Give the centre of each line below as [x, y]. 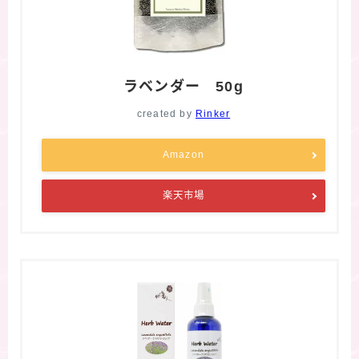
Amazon [184, 155]
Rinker [213, 114]
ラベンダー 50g [184, 87]
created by [166, 114]
